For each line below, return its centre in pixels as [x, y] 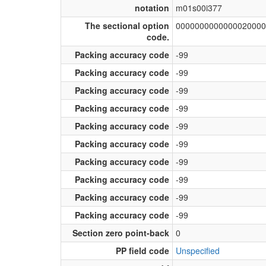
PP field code [142, 250]
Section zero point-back [121, 232]
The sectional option [127, 25]
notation [152, 7]
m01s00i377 [199, 7]
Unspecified [198, 250]
